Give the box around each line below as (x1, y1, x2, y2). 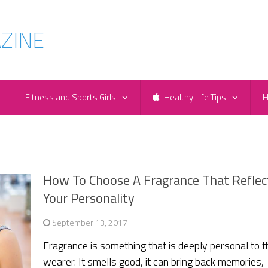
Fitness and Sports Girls (25, 90, 116, 105)
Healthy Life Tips (162, 90, 226, 105)
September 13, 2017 (52, 216, 128, 229)
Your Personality (43, 188, 135, 209)
